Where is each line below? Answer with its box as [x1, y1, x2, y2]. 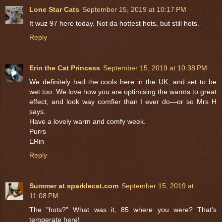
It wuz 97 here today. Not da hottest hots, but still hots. [29, 19, 199, 27]
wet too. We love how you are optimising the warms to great [29, 87, 217, 96]
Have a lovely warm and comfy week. [29, 117, 146, 125]
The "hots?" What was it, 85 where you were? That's [29, 205, 217, 214]
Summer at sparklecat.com [29, 181, 118, 190]
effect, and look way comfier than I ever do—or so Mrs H [29, 97, 217, 106]
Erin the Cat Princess [29, 63, 100, 72]
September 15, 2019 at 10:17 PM [82, 5, 186, 13]
